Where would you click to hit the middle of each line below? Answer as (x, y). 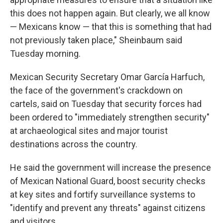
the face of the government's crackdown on (96, 90)
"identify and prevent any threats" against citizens (108, 208)
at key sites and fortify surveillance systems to (103, 194)
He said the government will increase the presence (111, 167)
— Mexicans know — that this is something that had (111, 27)
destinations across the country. (74, 144)
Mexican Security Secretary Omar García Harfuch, (107, 77)
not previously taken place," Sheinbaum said (96, 40)
